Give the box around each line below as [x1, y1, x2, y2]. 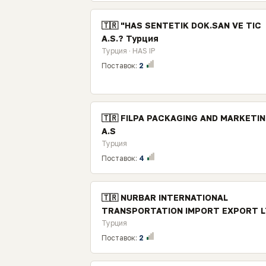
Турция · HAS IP [102, 46, 155, 55]
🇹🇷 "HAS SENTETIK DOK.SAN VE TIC [102, 20, 261, 30]
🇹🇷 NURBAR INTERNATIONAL [102, 192, 228, 202]
